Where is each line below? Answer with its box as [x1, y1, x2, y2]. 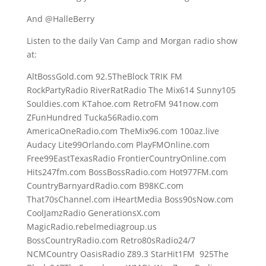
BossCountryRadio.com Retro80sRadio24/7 [26, 235, 195, 246]
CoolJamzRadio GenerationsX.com [26, 207, 160, 218]
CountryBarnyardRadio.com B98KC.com [26, 180, 183, 191]
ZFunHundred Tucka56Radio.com [26, 112, 159, 123]
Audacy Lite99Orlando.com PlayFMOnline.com [26, 139, 210, 150]
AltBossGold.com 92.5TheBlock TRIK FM [26, 71, 182, 82]
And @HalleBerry [26, 13, 94, 24]
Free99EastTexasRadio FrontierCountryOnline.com [26, 153, 226, 164]
